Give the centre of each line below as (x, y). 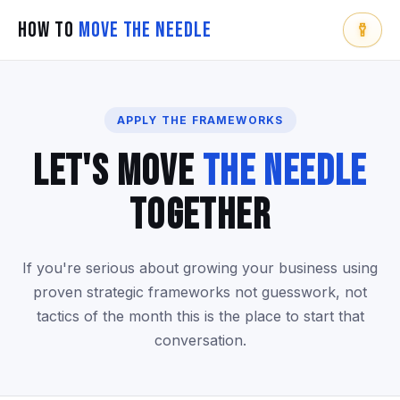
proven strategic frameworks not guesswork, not (200, 292)
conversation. (200, 340)
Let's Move (118, 172)
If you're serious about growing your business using (200, 268)
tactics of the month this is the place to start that (200, 316)
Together (200, 216)
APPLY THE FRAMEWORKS (200, 120)
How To (48, 29)
